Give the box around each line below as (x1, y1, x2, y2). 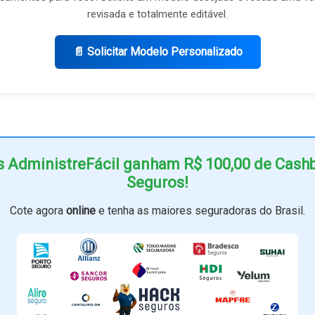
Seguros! (127, 174, 188, 191)
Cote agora (10, 204, 66, 217)
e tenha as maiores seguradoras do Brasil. (96, 204, 305, 217)
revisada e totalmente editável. (87, 8, 228, 20)
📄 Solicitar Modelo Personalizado (72, 45, 243, 58)
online (66, 204, 96, 217)
